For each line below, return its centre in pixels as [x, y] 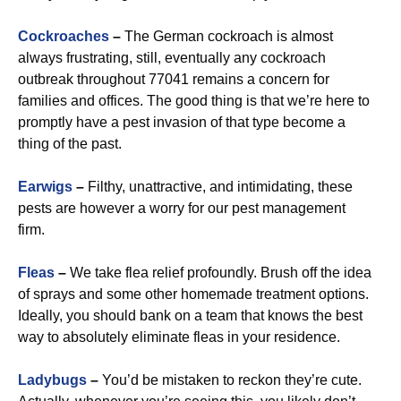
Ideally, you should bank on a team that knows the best [190, 316]
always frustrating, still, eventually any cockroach [172, 58]
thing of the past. [70, 144]
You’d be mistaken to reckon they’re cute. [230, 380]
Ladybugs [52, 380]
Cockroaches [64, 36]
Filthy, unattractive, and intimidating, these [218, 187]
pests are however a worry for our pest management [182, 208]
